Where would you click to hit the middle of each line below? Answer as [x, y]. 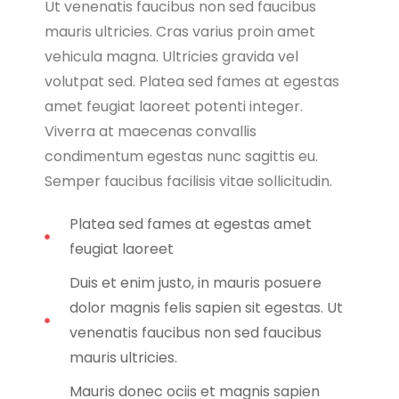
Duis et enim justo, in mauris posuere [195, 282]
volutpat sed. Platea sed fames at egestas [192, 81]
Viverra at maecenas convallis [151, 131]
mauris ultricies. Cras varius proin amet [180, 31]
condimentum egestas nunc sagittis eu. [181, 156]
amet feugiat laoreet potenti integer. [174, 106]
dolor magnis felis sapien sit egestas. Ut [206, 307]
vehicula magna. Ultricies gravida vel [171, 56]
